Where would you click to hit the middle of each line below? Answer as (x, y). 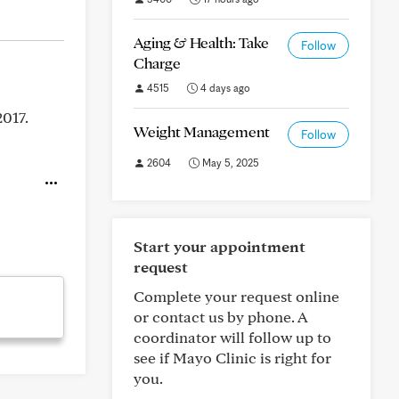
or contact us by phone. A (220, 317)
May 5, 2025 (229, 163)
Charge (157, 63)
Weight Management (202, 131)
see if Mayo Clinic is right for (232, 358)
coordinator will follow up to (232, 337)
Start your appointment (220, 246)
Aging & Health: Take (201, 42)
